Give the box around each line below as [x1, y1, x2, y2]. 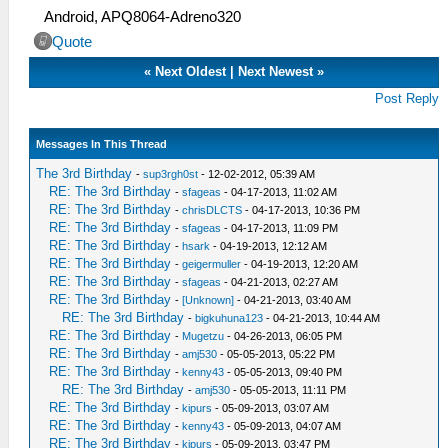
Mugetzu [182, 330, 225, 342]
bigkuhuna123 [195, 312, 264, 324]
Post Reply [375, 91, 440, 106]
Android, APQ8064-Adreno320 [44, 9, 241, 25]
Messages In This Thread [36, 138, 168, 150]
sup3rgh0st [143, 168, 199, 180]
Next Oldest [155, 64, 227, 79]
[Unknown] [182, 294, 235, 306]
